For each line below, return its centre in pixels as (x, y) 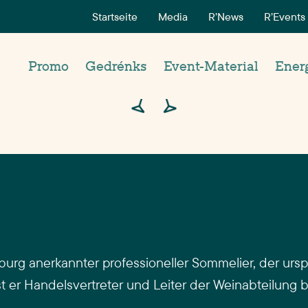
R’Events (285, 16)
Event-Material (211, 66)
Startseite (115, 16)
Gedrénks (116, 66)
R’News (226, 16)
